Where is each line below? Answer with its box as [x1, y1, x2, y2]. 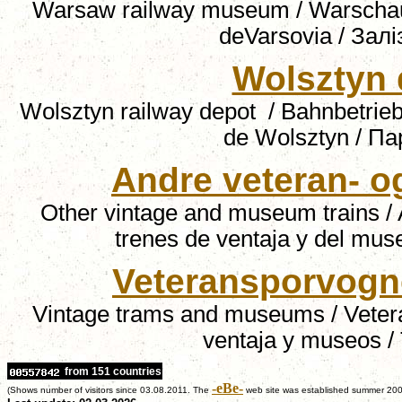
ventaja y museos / [202, 328, 400, 353]
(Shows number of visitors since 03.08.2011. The [7, 385, 209, 395]
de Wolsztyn [223, 125, 349, 150]
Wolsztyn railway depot [19, 99, 262, 124]
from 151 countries [62, 365, 162, 378]
